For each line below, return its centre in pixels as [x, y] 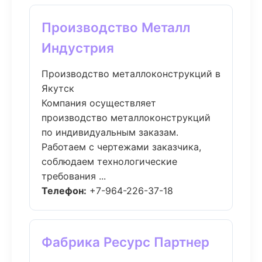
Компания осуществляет [99, 103]
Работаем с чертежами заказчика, [121, 147]
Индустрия [78, 48]
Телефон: [64, 191]
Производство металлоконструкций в [131, 74]
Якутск [58, 88]
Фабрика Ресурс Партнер [125, 242]
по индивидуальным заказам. [110, 132]
